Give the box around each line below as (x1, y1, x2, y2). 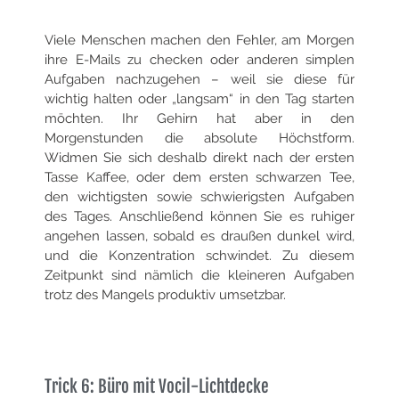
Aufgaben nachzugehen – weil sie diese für (45, 71, 354, 88)
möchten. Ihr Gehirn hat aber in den (45, 110, 354, 127)
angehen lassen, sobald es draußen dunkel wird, (45, 228, 354, 245)
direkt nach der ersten (212, 150, 355, 167)
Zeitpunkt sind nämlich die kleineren (45, 267, 294, 284)
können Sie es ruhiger (209, 208, 354, 225)
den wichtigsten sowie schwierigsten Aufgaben (45, 189, 354, 206)
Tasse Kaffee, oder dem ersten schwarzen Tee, (45, 169, 354, 186)
